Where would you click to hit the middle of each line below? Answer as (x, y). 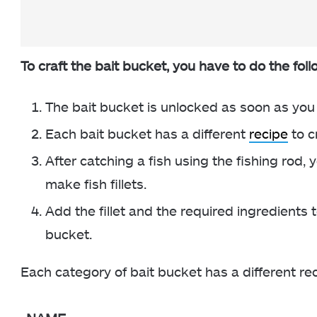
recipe (269, 134)
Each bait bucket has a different (147, 134)
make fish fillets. (98, 184)
